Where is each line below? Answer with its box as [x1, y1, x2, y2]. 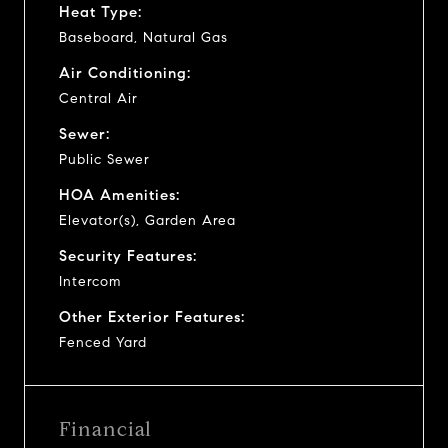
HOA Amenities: [59, 185, 180, 204]
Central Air [59, 89, 138, 107]
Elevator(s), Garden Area [59, 211, 236, 229]
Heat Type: [59, 2, 142, 21]
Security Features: [59, 246, 197, 265]
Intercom [59, 272, 121, 290]
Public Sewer [59, 150, 150, 168]
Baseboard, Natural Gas [59, 28, 228, 46]
